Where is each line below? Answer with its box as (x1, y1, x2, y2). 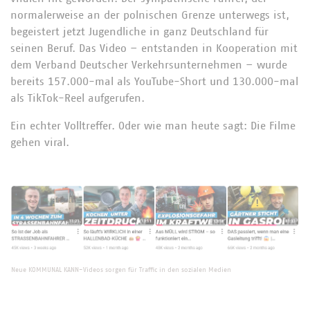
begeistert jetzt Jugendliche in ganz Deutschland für (10, 26, 268, 37)
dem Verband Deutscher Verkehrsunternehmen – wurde (10, 60, 287, 71)
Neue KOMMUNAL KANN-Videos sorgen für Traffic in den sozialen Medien (11, 266, 231, 273)
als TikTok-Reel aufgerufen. (10, 93, 145, 104)
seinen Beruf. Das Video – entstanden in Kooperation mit (10, 43, 298, 54)
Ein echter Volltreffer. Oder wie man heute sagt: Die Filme (10, 120, 295, 131)
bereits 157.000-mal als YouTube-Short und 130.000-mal (10, 76, 298, 87)
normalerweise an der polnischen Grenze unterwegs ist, (10, 10, 289, 21)
